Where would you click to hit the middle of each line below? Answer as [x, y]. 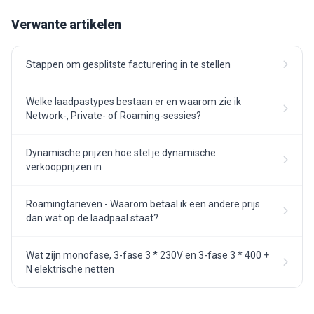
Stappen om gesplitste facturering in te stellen [128, 64]
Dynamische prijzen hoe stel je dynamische [121, 152]
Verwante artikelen [66, 24]
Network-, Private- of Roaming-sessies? [114, 115]
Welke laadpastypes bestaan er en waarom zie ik [134, 101]
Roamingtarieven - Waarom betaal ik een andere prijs [143, 204]
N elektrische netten [70, 269]
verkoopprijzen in [64, 166]
